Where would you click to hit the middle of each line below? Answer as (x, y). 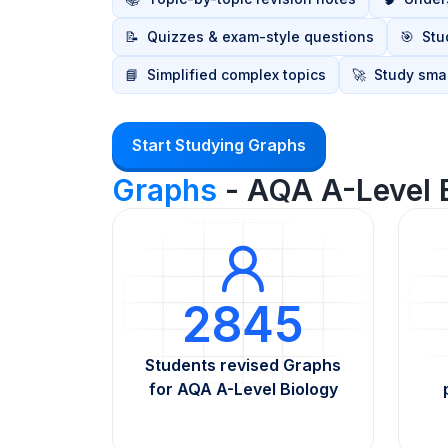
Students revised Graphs (243, 365)
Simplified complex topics (236, 74)
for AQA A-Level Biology (243, 389)
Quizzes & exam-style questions (260, 36)
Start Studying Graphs (219, 145)
